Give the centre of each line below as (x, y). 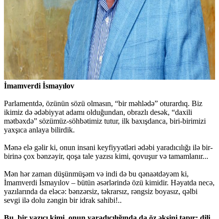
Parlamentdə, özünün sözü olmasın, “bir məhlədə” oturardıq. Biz (103, 104)
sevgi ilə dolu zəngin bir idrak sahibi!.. (63, 200)
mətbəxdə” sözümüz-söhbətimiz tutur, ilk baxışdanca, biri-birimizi (105, 121)
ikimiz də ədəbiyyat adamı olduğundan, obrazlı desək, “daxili (98, 112)
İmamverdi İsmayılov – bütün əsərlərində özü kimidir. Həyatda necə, (109, 183)
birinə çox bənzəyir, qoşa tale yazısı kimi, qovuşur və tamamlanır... (106, 156)
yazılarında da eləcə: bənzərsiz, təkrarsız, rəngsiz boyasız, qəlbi (101, 192)
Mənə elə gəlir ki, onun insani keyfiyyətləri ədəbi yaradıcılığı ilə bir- (108, 148)
